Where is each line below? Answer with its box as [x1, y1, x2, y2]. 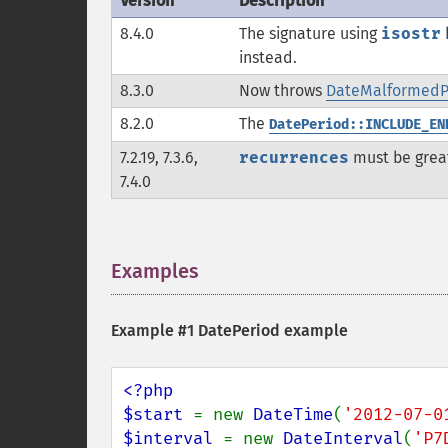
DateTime [253, 404, 333, 425]
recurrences [239, 148, 349, 167]
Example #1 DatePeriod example [111, 321, 348, 340]
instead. [239, 48, 297, 67]
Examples [111, 259, 199, 283]
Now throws [239, 81, 326, 100]
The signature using [239, 24, 381, 43]
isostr [381, 24, 441, 43]
